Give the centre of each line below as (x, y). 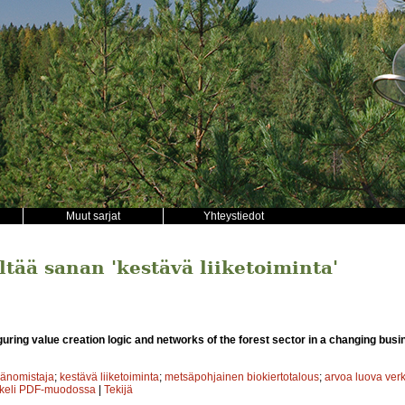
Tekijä (118, 389)
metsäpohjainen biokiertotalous (242, 377)
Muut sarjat (93, 216)
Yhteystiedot (233, 216)
